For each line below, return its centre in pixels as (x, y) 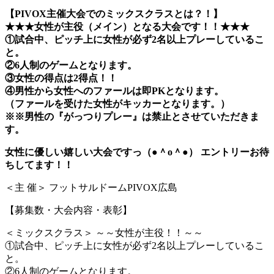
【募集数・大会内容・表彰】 (68, 210)
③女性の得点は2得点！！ (61, 78)
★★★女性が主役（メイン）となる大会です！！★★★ (127, 26)
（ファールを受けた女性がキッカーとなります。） (117, 103)
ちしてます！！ (39, 165)
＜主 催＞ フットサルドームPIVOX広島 (91, 187)
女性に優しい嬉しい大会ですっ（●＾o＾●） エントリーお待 (137, 152)
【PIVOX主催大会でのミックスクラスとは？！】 (114, 13)
